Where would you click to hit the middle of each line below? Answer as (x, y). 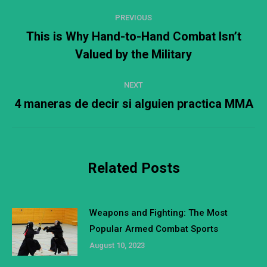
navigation (60, 35)
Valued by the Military (133, 55)
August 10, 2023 (117, 246)
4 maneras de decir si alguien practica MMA (133, 104)
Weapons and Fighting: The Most (159, 213)
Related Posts (133, 168)
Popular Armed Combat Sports (154, 229)
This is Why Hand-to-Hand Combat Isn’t (133, 37)
